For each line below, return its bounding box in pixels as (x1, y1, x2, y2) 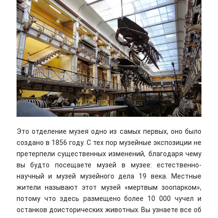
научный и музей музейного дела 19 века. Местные (16, 172, 202, 180)
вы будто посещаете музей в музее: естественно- (16, 161, 202, 169)
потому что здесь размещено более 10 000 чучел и (16, 194, 202, 202)
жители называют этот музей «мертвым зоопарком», (16, 183, 202, 191)
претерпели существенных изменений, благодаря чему (16, 149, 202, 158)
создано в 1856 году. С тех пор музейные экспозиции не (16, 138, 202, 146)
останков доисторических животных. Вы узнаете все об (16, 205, 202, 214)
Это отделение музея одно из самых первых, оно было (16, 127, 202, 135)
